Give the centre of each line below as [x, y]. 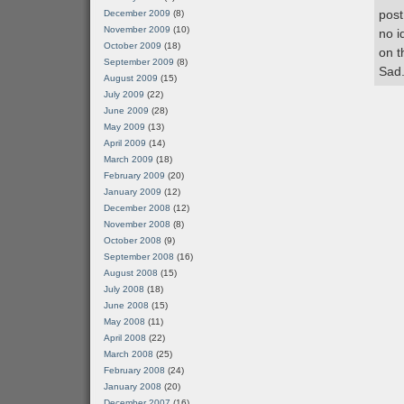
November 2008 [137, 224]
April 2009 [125, 143]
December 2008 [137, 208]
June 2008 [126, 305]
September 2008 [139, 257]
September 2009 [139, 62]
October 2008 [133, 240]
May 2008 [124, 321]
